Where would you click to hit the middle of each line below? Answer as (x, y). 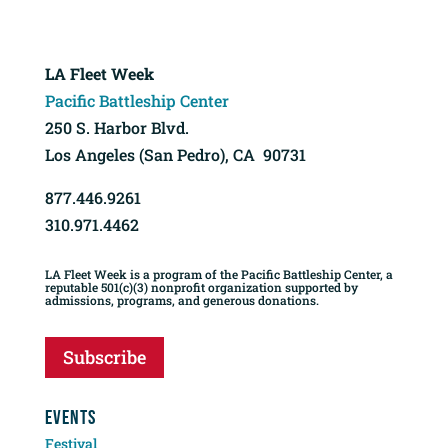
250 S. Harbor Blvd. (116, 127)
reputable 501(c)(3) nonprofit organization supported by (201, 286)
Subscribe (104, 357)
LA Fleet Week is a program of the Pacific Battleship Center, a (218, 273)
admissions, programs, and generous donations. (181, 299)
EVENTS (70, 417)
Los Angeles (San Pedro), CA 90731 (175, 154)
